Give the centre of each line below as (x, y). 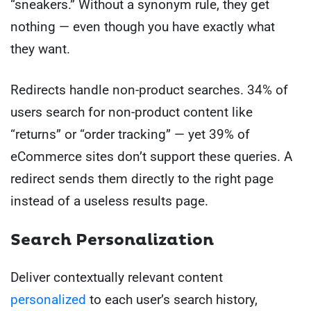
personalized (48, 300)
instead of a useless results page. (109, 201)
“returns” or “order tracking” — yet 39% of (130, 134)
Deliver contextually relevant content (117, 278)
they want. (40, 49)
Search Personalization (112, 241)
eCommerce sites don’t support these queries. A (151, 156)
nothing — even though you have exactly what (143, 27)
